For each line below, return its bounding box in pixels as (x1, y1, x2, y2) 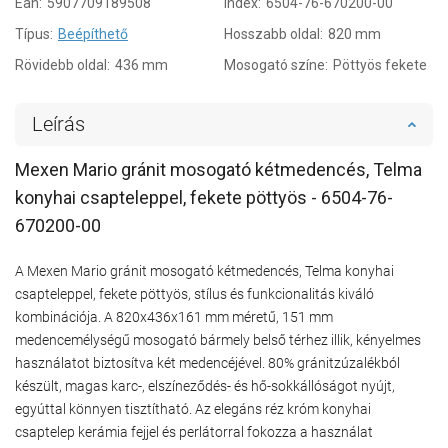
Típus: (15, 25, 53, 42)
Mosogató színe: (224, 56, 328, 73)
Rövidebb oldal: (15, 56, 110, 73)
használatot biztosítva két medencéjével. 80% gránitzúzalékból (15, 354, 400, 371)
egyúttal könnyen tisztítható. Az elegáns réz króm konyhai (15, 400, 371, 417)
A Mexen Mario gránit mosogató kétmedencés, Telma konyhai (15, 262, 394, 279)
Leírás (32, 111, 85, 136)
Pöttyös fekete (333, 56, 427, 73)
